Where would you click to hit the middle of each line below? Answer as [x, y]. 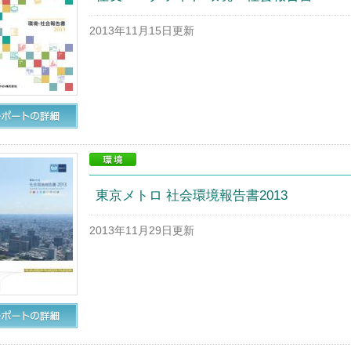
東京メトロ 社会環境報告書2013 [191, 195]
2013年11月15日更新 [141, 31]
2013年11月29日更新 [141, 231]
